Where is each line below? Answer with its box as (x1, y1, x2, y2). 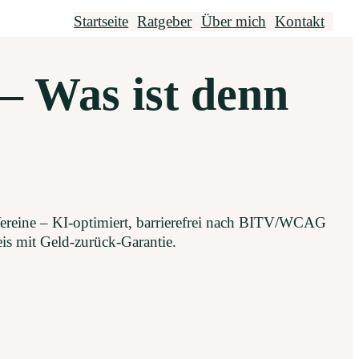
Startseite (74, 13, 129, 30)
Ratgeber (137, 13, 192, 30)
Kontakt (274, 13, 325, 30)
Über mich (200, 13, 266, 30)
